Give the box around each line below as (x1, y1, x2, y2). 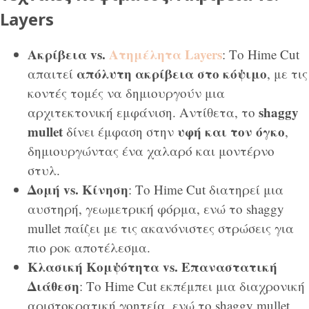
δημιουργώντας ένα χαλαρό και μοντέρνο (28, 142, 275, 160)
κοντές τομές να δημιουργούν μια (28, 84, 225, 102)
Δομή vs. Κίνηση (28, 180, 128, 199)
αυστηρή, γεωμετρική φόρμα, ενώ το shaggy (28, 200, 284, 218)
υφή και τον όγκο (177, 122, 285, 141)
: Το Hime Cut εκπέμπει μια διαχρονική (79, 277, 305, 295)
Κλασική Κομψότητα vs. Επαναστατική (28, 257, 277, 277)
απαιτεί (28, 65, 77, 83)
